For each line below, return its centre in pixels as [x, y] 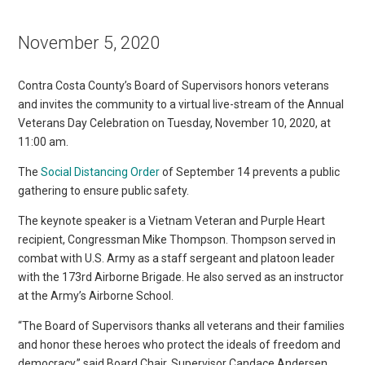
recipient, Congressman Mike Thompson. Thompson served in [177, 239]
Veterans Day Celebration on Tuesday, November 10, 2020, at [175, 123]
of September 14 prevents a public [250, 172]
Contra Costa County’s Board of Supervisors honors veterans [174, 85]
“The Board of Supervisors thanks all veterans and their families [182, 325]
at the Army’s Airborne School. [96, 295]
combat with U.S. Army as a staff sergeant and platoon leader [177, 258]
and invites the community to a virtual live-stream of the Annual [181, 104]
